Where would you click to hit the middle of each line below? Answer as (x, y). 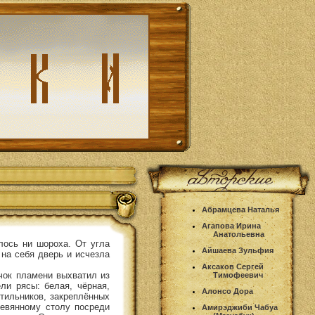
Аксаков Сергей (233, 266)
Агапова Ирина (231, 226)
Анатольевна (239, 234)
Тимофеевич (238, 275)
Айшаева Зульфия (238, 250)
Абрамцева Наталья (240, 210)
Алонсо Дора (227, 291)
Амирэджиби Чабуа (240, 307)
